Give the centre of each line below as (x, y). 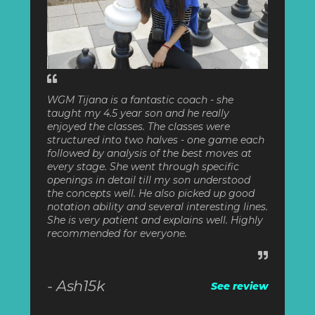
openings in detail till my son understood (148, 180)
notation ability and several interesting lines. (157, 207)
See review (240, 286)
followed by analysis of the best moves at (149, 154)
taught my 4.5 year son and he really (138, 114)
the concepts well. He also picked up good (150, 194)
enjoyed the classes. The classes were (138, 127)
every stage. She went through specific (143, 167)
